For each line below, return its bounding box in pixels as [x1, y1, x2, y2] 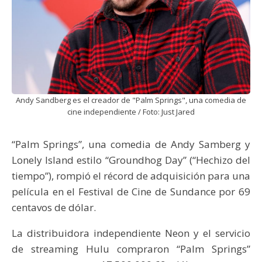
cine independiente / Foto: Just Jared [67, 106, 195, 118]
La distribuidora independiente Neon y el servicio [12, 226, 250, 240]
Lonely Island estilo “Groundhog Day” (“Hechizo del [12, 153, 250, 167]
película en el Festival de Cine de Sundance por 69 [12, 185, 250, 199]
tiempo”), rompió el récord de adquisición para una [12, 169, 250, 183]
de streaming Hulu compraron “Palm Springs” [12, 242, 250, 256]
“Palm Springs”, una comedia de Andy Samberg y [12, 137, 250, 151]
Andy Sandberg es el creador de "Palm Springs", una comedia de [16, 95, 246, 106]
